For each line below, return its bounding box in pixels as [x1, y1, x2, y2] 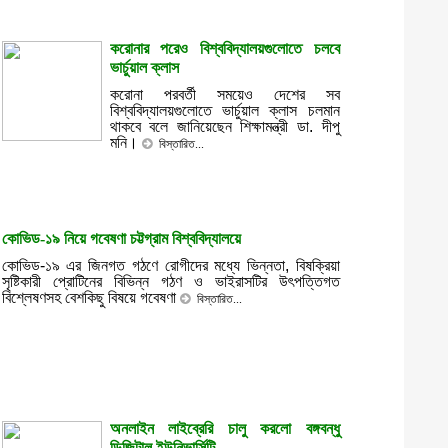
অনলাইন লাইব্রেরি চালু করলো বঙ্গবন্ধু [109, 420, 340, 437]
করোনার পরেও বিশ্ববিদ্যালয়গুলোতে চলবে [109, 40, 340, 57]
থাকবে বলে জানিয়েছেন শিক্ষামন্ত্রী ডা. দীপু [109, 118, 340, 135]
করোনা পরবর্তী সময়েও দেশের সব [109, 86, 340, 103]
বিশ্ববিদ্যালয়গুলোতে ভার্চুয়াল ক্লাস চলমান [109, 102, 340, 119]
